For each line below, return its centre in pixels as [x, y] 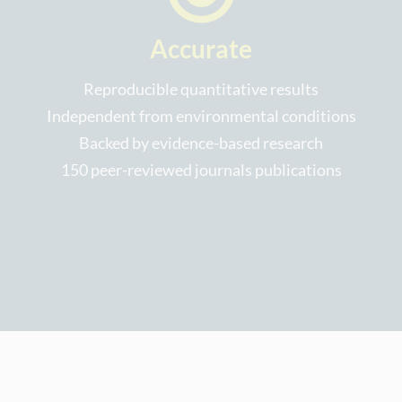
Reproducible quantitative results [201, 89]
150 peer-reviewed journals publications [201, 170]
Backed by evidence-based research [201, 143]
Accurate [201, 49]
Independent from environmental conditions [201, 116]
